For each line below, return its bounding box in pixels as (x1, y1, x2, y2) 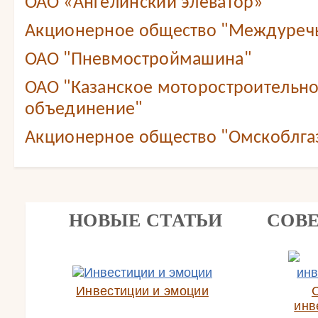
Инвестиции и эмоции (76, 284, 209, 298)
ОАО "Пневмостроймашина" (25, 50, 251, 70)
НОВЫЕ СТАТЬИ (69, 210, 223, 231)
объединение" (25, 100, 143, 119)
